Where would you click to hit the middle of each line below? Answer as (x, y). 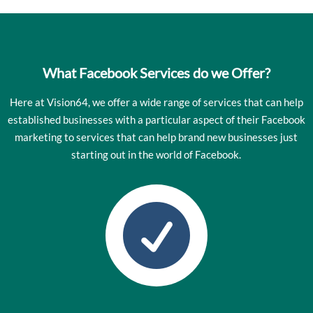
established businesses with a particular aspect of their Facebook (156, 119)
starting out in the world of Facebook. (156, 154)
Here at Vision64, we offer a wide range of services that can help (156, 102)
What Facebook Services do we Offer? (156, 72)
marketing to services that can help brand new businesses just (156, 137)
